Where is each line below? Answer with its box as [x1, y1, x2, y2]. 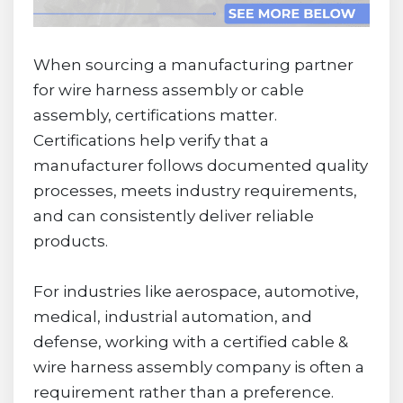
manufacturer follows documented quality [32, 156, 368, 175]
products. [32, 231, 108, 250]
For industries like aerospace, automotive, [32, 282, 359, 300]
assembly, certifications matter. [32, 105, 277, 124]
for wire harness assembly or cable [32, 80, 304, 99]
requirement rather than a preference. [32, 382, 334, 401]
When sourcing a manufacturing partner [32, 55, 354, 74]
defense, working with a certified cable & [32, 332, 348, 351]
